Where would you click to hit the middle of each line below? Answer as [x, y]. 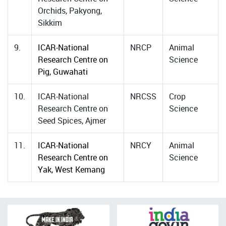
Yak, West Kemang [71, 169]
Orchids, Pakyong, [70, 11]
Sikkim [50, 23]
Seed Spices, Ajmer [72, 121]
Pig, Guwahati [63, 72]
